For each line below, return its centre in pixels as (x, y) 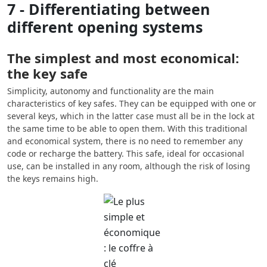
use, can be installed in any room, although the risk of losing (129, 166)
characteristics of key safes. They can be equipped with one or (132, 104)
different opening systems (105, 27)
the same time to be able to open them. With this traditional (127, 129)
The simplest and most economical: (123, 58)
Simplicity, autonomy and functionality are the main (111, 91)
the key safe (47, 74)
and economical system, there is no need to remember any (125, 141)
